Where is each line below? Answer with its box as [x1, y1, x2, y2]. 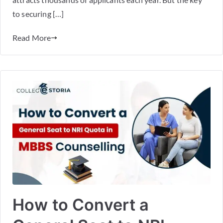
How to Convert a [12, 195, 149, 215]
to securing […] [12, 8, 64, 18]
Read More [12, 32, 51, 42]
